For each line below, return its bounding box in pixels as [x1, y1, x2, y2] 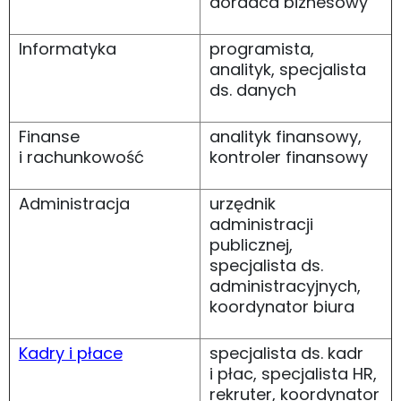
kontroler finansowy [209, 145, 368, 168]
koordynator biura [209, 294, 354, 318]
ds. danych [209, 78, 296, 101]
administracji [209, 212, 313, 235]
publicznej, [209, 233, 293, 256]
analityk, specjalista [209, 57, 366, 81]
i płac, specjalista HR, [209, 362, 377, 385]
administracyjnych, [209, 274, 361, 297]
